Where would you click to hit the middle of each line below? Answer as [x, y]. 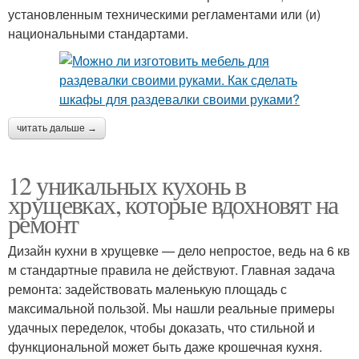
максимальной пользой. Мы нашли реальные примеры [171, 308]
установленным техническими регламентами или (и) [164, 14]
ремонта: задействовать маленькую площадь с [147, 288]
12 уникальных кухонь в [127, 184]
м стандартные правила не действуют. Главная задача [171, 269]
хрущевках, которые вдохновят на [173, 204]
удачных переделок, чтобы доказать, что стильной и [161, 327]
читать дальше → [57, 128]
